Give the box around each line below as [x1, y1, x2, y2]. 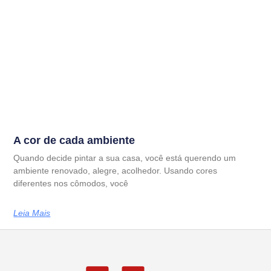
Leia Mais [13, 208, 51, 218]
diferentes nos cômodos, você [13, 178, 129, 189]
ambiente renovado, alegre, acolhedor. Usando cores [13, 166, 218, 176]
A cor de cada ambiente [13, 134, 135, 147]
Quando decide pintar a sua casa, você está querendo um [13, 153, 237, 163]
